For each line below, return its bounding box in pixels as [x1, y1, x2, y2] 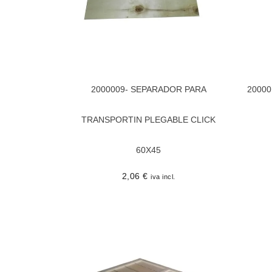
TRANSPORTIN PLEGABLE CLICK [81, 114, 216, 124]
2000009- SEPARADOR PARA [90, 84, 206, 94]
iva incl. [151, 172, 175, 180]
